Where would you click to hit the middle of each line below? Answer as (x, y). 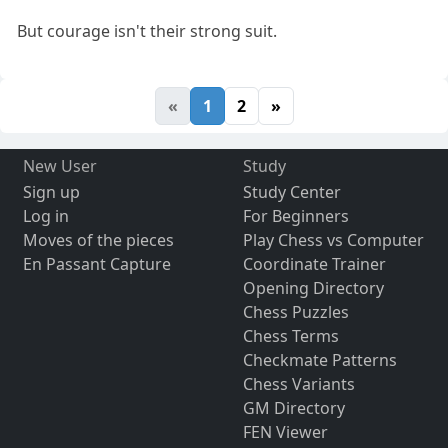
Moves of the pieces (98, 240)
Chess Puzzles (295, 312)
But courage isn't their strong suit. (147, 31)
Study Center (291, 192)
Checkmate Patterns (319, 360)
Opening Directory (313, 288)
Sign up (51, 192)
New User (59, 166)
